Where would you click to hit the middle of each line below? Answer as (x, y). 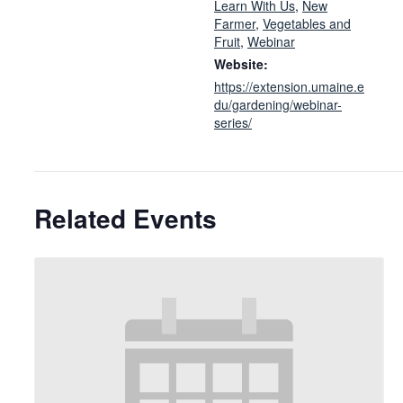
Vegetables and (307, 24)
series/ (233, 123)
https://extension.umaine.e (289, 87)
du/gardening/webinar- (278, 105)
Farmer (235, 24)
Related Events (125, 218)
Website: (241, 64)
